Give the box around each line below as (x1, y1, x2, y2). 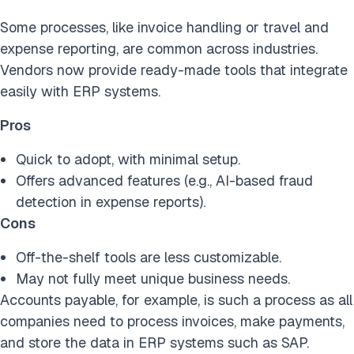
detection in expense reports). (16, 193, 205, 212)
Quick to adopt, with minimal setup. (16, 150, 240, 169)
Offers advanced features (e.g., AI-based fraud (16, 171, 313, 190)
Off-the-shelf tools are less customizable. (16, 248, 281, 267)
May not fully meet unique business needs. (16, 269, 290, 288)
